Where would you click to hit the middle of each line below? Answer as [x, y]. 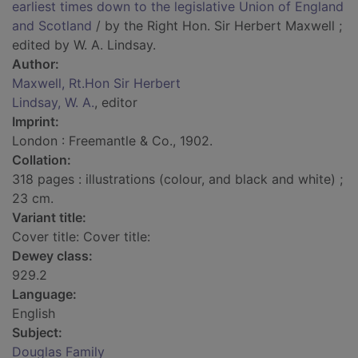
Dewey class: [52, 256]
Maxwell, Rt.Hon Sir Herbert [96, 84]
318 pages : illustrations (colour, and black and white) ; [177, 179]
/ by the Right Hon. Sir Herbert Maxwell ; [217, 26]
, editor [116, 103]
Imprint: [36, 122]
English [34, 314]
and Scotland [52, 26]
